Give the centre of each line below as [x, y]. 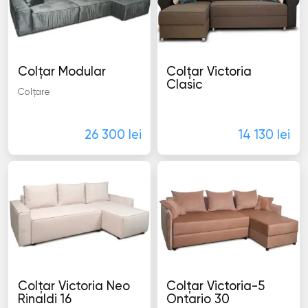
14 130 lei [265, 136]
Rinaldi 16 [44, 299]
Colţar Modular [62, 73]
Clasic [185, 86]
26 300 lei [113, 136]
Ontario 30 [198, 299]
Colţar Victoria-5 [216, 286]
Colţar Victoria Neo [74, 286]
